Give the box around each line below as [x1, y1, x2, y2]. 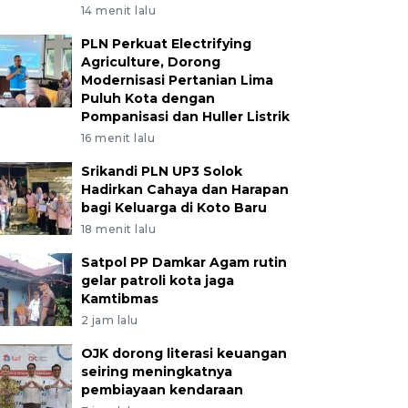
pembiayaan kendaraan [80, 382, 243, 398]
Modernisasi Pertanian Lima [80, 72, 273, 88]
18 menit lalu [80, 222, 157, 236]
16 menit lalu [80, 131, 156, 145]
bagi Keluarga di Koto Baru [80, 199, 267, 216]
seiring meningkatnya [80, 363, 232, 380]
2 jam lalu [80, 313, 138, 327]
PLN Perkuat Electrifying [80, 36, 251, 52]
